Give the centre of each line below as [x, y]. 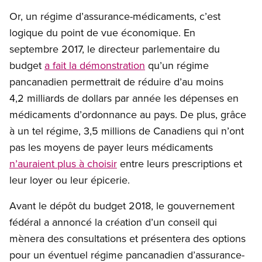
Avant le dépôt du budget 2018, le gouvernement [122, 206]
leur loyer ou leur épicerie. [70, 180]
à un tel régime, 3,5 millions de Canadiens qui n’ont [127, 131]
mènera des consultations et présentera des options [127, 239]
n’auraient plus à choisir [63, 164]
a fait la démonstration [95, 65]
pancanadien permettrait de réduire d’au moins [116, 82]
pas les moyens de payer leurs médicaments [111, 147]
